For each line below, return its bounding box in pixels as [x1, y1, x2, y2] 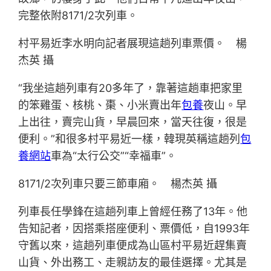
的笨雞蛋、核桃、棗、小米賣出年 [18, 99, 182, 112]
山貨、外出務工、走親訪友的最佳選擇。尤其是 [18, 256, 247, 269]
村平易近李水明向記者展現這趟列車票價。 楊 [18, 37, 247, 50]
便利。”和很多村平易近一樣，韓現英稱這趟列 [18, 132, 241, 146]
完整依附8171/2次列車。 [18, 9, 139, 22]
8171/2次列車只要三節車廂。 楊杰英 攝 [18, 177, 218, 191]
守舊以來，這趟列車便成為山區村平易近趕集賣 [18, 239, 247, 252]
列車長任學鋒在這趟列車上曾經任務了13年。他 [18, 205, 248, 218]
